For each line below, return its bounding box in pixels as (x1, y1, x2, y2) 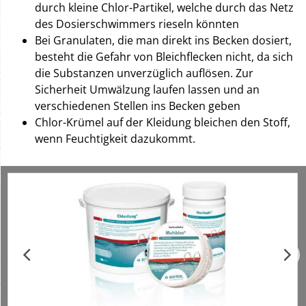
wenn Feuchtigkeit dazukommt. (35, 131, 195, 146)
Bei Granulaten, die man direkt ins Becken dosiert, (35, 33, 292, 48)
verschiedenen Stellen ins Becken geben (35, 98, 240, 113)
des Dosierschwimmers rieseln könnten (35, 16, 239, 31)
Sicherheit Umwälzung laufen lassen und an (35, 82, 260, 97)
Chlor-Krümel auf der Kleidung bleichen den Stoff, (35, 115, 290, 130)
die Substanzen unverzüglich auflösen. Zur (35, 66, 253, 81)
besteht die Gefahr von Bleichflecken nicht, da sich (35, 49, 293, 64)
